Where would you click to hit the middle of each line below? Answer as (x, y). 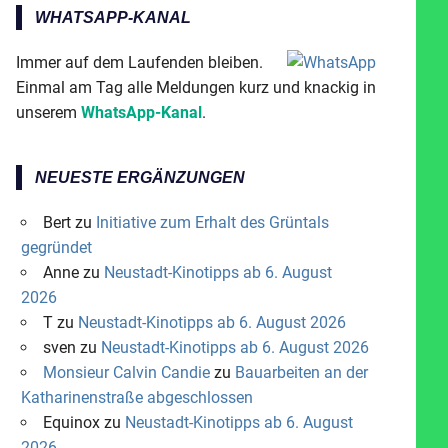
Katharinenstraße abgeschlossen (136, 397)
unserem (48, 112)
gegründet (56, 247)
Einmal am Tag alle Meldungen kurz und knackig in (196, 87)
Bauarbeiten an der (301, 372)
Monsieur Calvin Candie (126, 372)
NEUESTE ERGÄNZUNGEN (139, 177)
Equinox (71, 422)
